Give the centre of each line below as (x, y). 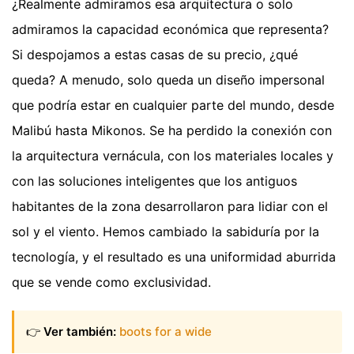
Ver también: (80, 332)
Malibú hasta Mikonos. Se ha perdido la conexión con (172, 130)
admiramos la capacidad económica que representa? (170, 29)
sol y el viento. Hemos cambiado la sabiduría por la (166, 231)
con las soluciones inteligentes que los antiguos (154, 181)
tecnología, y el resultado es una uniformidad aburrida (174, 256)
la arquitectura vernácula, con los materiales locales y (173, 155)
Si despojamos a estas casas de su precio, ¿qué (155, 54)
